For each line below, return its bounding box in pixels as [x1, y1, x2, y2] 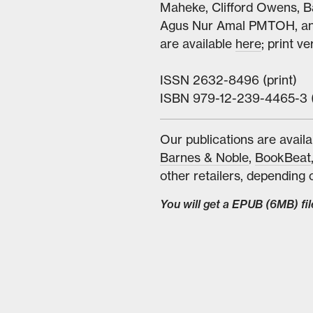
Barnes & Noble [159, 149, 249, 166]
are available [159, 35, 235, 52]
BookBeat [254, 149, 311, 166]
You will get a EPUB [159, 196, 265, 211]
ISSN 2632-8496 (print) [159, 71, 297, 88]
